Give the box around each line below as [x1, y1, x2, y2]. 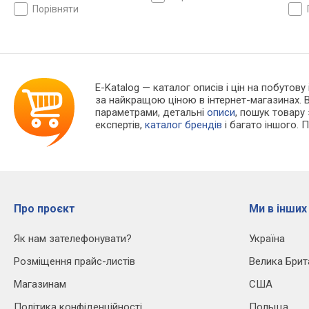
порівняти [39, 3, 79, 15]
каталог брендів [145, 119, 223, 132]
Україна [249, 232, 285, 246]
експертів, [95, 119, 146, 132]
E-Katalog [95, 81, 140, 94]
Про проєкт [14, 202, 75, 216]
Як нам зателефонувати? [14, 232, 132, 246]
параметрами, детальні [95, 106, 208, 119]
